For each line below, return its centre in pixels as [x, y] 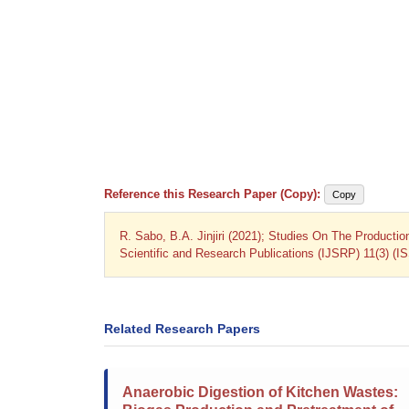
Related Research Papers [182, 329]
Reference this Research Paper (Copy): [212, 194]
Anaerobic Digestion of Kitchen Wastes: [260, 392]
